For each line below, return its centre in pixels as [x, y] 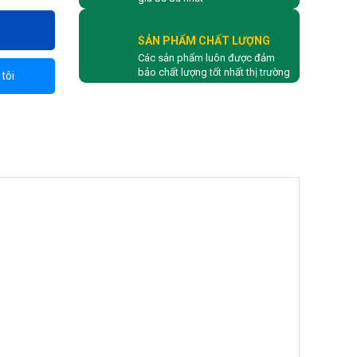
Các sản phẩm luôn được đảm [206, 57]
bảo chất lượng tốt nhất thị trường [214, 72]
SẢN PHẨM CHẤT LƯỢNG [204, 40]
